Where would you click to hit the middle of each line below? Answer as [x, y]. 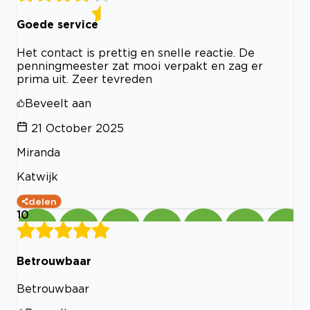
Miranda [38, 152]
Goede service [57, 25]
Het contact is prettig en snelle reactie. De [136, 52]
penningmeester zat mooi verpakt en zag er [140, 65]
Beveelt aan [58, 103]
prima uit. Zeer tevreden [84, 79]
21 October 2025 [77, 128]
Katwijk [37, 176]
